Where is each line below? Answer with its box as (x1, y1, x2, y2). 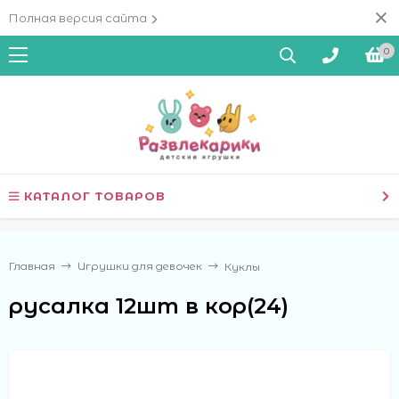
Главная (9, 259, 55, 273)
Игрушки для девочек (77, 259, 202, 273)
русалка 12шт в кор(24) (9, 292, 289, 319)
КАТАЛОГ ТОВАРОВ (24, 189, 166, 203)
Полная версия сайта (9, 11, 147, 25)
